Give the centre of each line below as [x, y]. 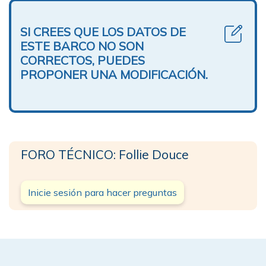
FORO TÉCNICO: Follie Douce [105, 154]
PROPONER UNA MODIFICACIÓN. [114, 74]
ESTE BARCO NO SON [82, 46]
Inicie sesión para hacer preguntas [102, 192]
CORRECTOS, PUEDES [83, 60]
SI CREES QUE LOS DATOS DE [103, 31]
